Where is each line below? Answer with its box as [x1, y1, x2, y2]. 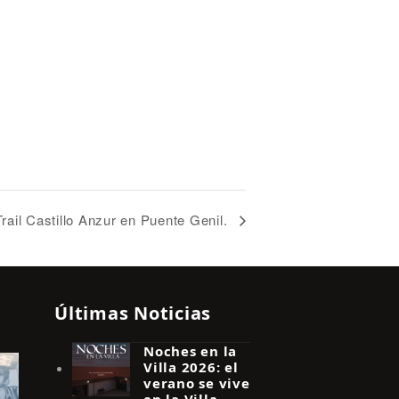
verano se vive [143, 373, 250, 392]
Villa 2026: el [143, 357, 239, 376]
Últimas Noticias [54, 300, 211, 325]
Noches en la [143, 341, 237, 360]
